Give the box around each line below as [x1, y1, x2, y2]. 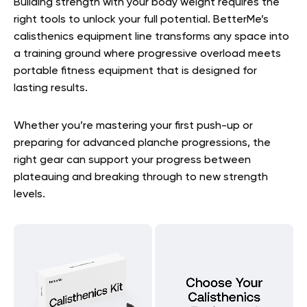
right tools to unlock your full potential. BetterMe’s [14, 14, 269, 25]
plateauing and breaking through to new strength [14, 172, 268, 183]
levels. [14, 189, 45, 200]
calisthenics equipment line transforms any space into [14, 32, 289, 42]
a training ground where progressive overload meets [14, 49, 281, 60]
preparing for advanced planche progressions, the [14, 138, 271, 149]
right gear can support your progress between [14, 155, 251, 166]
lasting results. [14, 83, 88, 94]
